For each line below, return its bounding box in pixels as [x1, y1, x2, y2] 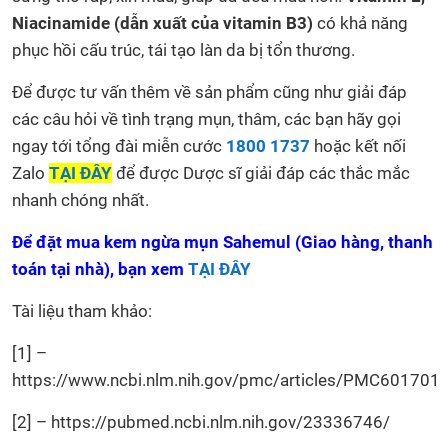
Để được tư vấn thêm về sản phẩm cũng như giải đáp [12, 81, 407, 102]
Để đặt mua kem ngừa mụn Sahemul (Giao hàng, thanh [12, 231, 433, 252]
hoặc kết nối [310, 135, 406, 156]
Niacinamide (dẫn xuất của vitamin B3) [12, 12, 313, 33]
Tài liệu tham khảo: [12, 300, 152, 321]
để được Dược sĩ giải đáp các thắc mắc [112, 162, 410, 183]
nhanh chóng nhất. [12, 189, 149, 210]
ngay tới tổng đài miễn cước [12, 135, 226, 156]
